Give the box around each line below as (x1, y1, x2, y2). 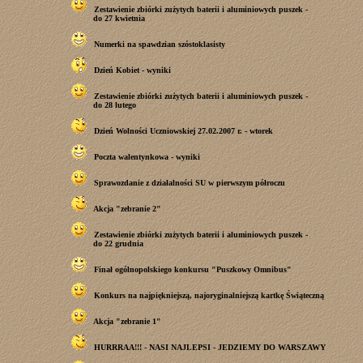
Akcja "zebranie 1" (93, 317, 161, 327)
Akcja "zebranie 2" (93, 204, 161, 214)
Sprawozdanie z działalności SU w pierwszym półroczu (94, 178, 285, 188)
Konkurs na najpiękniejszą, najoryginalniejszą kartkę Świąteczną (94, 291, 324, 301)
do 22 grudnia (93, 239, 143, 249)
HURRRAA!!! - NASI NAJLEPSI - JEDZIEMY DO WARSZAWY (94, 343, 326, 352)
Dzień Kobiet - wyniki (94, 66, 171, 75)
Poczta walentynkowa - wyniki (94, 152, 200, 162)
